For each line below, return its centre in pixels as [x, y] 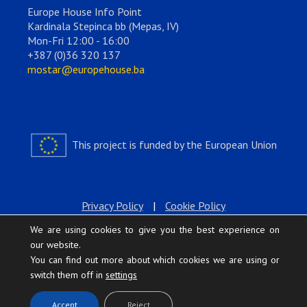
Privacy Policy [112, 205]
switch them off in [68, 275]
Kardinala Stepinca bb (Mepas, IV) [103, 26]
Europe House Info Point [85, 11]
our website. [56, 245]
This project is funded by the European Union [173, 144]
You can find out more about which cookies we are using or [155, 260]
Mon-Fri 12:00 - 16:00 [78, 40]
